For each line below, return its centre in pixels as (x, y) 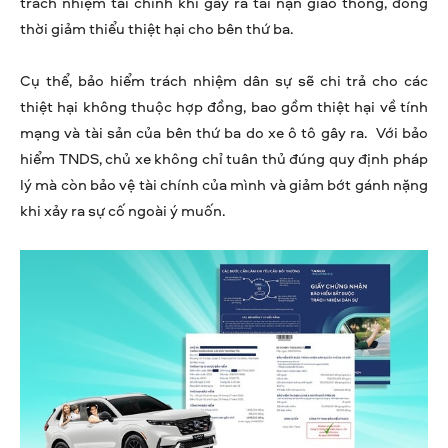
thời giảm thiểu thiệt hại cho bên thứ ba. (156, 29)
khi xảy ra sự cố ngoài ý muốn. (122, 211)
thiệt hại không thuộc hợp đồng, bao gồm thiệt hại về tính (224, 107)
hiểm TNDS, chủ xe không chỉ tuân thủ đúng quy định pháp (224, 159)
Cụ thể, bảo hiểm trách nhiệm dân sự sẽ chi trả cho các (224, 81)
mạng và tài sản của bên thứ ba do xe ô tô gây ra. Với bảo (224, 133)
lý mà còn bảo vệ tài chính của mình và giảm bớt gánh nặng (224, 185)
